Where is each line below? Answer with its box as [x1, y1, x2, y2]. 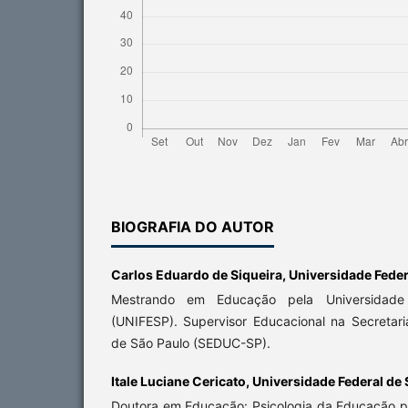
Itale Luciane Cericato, [111, 373, 252, 390]
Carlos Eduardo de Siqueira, [111, 267, 289, 283]
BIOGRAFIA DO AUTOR [111, 218, 274, 237]
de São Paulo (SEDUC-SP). [111, 335, 270, 352]
